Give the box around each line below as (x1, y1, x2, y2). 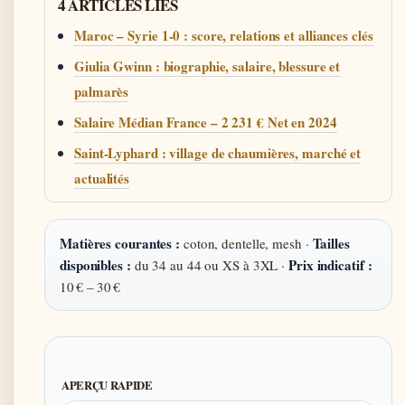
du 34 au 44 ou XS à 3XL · (130, 255, 289, 274)
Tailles (312, 232, 350, 253)
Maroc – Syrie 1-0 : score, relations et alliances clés (74, 24, 373, 45)
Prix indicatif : (288, 254, 372, 275)
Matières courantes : (60, 232, 180, 253)
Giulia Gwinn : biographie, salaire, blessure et (74, 55, 341, 76)
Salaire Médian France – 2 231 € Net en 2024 (74, 111, 337, 132)
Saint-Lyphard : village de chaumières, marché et (74, 142, 362, 163)
